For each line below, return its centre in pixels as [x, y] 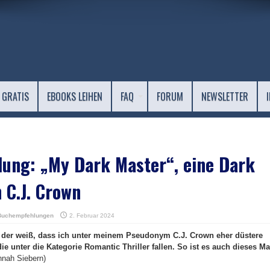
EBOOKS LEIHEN [75, 96]
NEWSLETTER [225, 96]
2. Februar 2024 [92, 215]
